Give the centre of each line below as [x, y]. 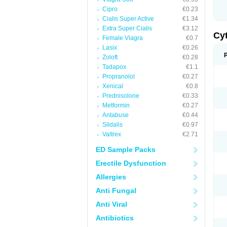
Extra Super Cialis [127, 28]
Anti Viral [111, 204]
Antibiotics [115, 218]
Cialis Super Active [128, 19]
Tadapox [114, 67]
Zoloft [110, 57]
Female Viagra [123, 38]
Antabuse [116, 115]
